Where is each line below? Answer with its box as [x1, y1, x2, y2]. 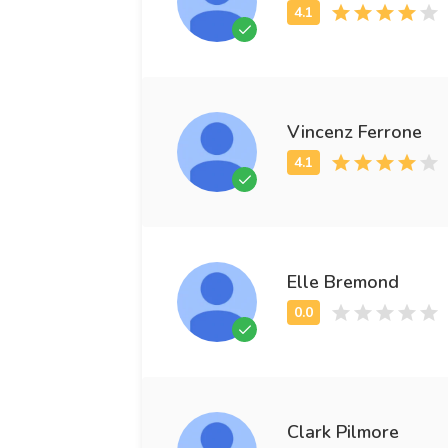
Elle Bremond [287, 269, 399, 294]
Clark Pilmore [287, 419, 399, 444]
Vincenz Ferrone [287, 119, 422, 144]
